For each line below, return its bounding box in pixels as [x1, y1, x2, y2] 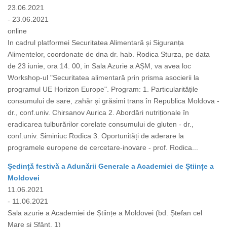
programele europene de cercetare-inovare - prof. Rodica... [8, 143, 198, 152]
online [8, 27, 27, 35]
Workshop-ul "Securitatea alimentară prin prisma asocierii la [8, 73, 199, 82]
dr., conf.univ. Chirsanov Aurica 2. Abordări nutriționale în [8, 108, 189, 117]
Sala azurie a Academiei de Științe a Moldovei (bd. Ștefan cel [8, 209, 202, 217]
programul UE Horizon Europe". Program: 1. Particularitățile [8, 85, 198, 94]
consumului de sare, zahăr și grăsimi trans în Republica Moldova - [8, 97, 219, 105]
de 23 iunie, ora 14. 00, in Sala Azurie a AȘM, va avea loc [8, 62, 191, 70]
